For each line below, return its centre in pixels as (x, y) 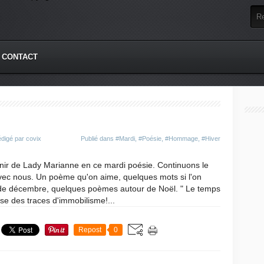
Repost (90, 230)
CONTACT (20, 57)
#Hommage (181, 138)
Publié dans (98, 138)
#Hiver (211, 138)
